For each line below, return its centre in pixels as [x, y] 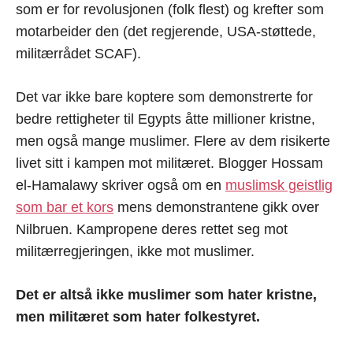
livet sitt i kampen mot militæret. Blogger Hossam [169, 163]
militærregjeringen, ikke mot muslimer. [135, 252]
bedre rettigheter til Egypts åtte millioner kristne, [165, 119]
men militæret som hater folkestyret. [138, 317]
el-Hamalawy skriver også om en [121, 186]
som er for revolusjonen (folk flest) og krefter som [170, 10]
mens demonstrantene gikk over [216, 208]
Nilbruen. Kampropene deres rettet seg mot [152, 230]
